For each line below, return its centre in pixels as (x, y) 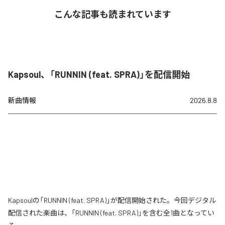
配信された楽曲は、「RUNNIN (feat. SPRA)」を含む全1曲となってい (111, 213)
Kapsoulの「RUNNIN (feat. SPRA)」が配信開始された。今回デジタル (112, 200)
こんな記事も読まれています (113, 14)
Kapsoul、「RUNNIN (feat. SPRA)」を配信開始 (99, 75)
